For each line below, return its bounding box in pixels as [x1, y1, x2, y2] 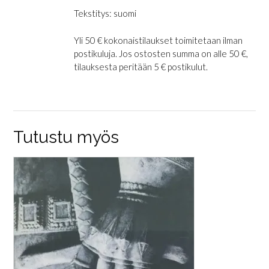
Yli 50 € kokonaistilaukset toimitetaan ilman [73, 34, 243, 46]
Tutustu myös [13, 127, 119, 148]
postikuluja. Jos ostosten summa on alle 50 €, [73, 47, 248, 59]
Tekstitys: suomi [73, 8, 136, 19]
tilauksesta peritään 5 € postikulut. [73, 61, 208, 72]
